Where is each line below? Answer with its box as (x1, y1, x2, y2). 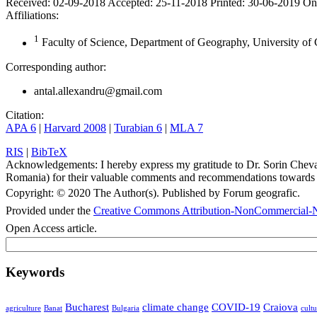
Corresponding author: (6, 60, 106, 73)
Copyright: (6, 186, 54, 199)
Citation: (6, 108, 44, 121)
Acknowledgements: (6, 158, 98, 171)
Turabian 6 (114, 121, 162, 134)
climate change (142, 301, 209, 313)
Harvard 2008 (44, 121, 106, 134)
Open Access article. (6, 221, 97, 234)
